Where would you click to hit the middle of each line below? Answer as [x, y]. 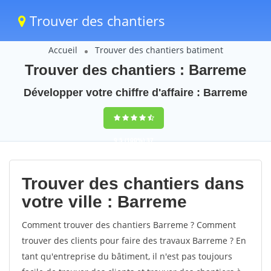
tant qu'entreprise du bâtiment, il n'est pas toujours [127, 256]
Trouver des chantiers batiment [159, 50]
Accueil [63, 50]
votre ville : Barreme [104, 202]
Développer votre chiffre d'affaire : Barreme [135, 93]
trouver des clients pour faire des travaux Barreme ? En [134, 240]
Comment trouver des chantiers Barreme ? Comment [129, 225]
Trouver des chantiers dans [133, 184]
